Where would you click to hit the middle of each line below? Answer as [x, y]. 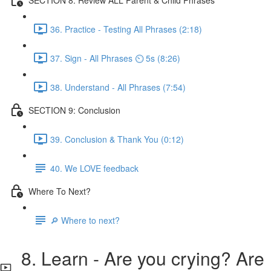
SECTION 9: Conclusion [74, 110]
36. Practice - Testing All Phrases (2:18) [126, 29]
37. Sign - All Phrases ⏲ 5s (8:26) [115, 58]
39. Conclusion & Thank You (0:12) [117, 139]
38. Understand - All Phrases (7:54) [118, 87]
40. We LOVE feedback [94, 168]
